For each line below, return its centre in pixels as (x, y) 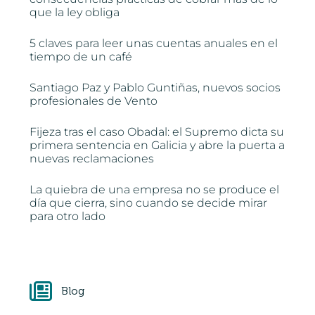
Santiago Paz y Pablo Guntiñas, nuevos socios (155, 88)
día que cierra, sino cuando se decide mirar (149, 203)
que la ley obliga (75, 13)
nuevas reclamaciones (92, 159)
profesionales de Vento (94, 101)
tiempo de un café (81, 57)
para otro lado (68, 217)
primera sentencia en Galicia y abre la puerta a (157, 146)
